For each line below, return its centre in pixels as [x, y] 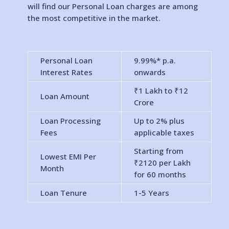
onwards [150, 72]
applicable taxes [164, 132]
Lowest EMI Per [68, 156]
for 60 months [160, 174]
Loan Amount [65, 96]
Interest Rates [66, 72]
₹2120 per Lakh [162, 163]
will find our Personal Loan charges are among [112, 6]
